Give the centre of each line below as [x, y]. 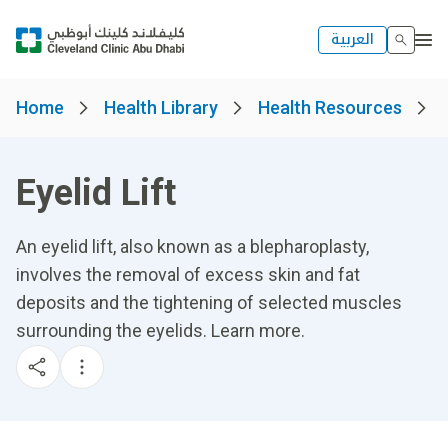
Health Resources [330, 107]
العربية [352, 39]
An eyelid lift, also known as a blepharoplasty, [192, 246]
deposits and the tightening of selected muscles [209, 302]
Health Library [161, 107]
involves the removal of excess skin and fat [188, 274]
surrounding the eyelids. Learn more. [160, 330]
